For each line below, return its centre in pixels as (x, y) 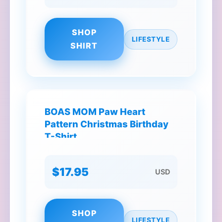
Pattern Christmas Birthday (107, 124)
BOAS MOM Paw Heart (95, 111)
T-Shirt (61, 136)
